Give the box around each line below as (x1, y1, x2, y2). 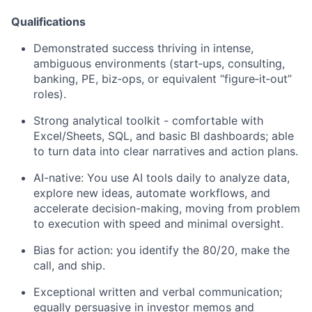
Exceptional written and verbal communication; (33, 285, 282, 299)
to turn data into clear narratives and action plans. (33, 144, 298, 159)
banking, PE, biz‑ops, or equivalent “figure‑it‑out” (33, 72, 292, 86)
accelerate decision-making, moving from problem (33, 201, 300, 216)
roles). (33, 87, 66, 102)
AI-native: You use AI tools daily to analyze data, (33, 171, 290, 185)
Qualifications (11, 15, 86, 29)
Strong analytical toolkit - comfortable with (33, 114, 263, 128)
